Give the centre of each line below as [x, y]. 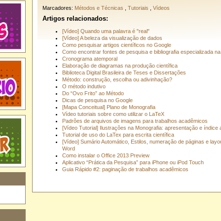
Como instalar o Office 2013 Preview [106, 155]
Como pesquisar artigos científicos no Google [116, 45]
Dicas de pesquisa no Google [97, 100]
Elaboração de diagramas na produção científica [120, 65]
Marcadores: [58, 8]
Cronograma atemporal [90, 58]
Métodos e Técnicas [99, 8]
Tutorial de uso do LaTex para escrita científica [118, 134]
